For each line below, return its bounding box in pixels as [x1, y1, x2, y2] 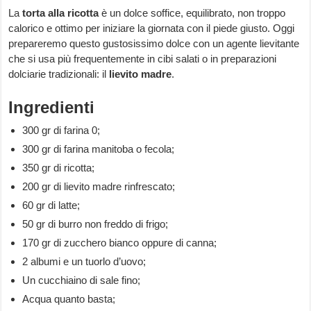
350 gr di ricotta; [22, 162, 95, 174]
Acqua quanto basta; [22, 293, 116, 305]
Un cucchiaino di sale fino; [22, 274, 141, 287]
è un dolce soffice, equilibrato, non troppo [99, 7, 286, 19]
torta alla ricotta [22, 7, 99, 19]
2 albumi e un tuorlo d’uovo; [22, 255, 146, 268]
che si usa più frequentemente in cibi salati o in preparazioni [8, 53, 277, 65]
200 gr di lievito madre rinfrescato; [22, 180, 176, 193]
